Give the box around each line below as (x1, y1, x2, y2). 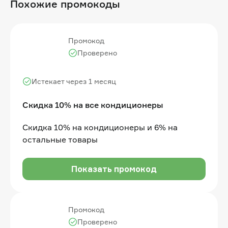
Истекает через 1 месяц (32, 76, 116, 85)
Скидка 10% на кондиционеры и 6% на (22, 122, 178, 132)
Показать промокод (71, 163, 157, 174)
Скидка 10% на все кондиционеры (22, 99, 163, 110)
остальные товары (22, 134, 98, 145)
